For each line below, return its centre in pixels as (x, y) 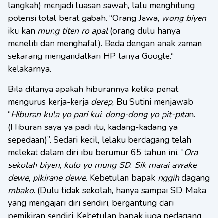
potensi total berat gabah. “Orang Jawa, (85, 18)
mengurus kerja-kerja (49, 102)
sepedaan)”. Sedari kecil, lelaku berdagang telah (100, 140)
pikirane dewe (59, 178)
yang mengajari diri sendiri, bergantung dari (91, 203)
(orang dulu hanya (144, 31)
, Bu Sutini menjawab (153, 102)
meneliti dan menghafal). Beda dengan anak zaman (105, 43)
